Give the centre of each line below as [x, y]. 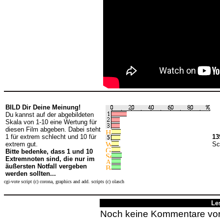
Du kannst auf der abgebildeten [50, 115]
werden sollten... [31, 174]
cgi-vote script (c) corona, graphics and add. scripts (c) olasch [64, 181]
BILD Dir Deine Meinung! [43, 107]
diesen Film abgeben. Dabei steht [53, 129]
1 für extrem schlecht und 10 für [51, 137]
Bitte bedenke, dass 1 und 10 [49, 151]
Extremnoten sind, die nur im [50, 159]
